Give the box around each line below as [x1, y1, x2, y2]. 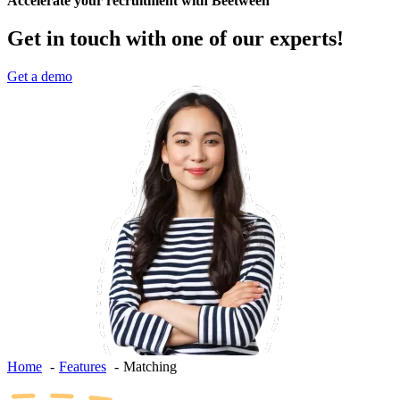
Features [59, 359, 106, 375]
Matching [123, 359, 177, 375]
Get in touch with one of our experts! [7, 27, 344, 51]
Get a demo [7, 69, 72, 85]
